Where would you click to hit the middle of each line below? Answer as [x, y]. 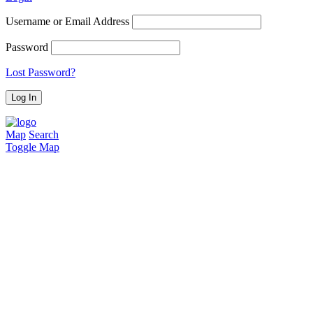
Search [44, 135]
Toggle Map [32, 147]
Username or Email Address [67, 22]
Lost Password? [41, 73]
